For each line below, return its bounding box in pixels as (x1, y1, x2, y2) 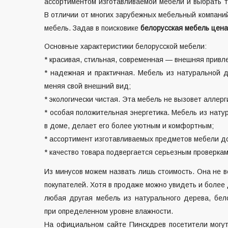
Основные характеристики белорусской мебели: (44, 42, 207, 51)
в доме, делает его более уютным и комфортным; (44, 122, 214, 130)
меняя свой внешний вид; (44, 82, 131, 91)
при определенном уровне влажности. (44, 207, 173, 215)
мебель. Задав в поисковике (44, 24, 140, 33)
